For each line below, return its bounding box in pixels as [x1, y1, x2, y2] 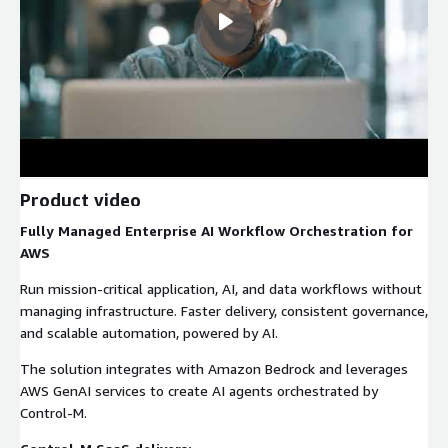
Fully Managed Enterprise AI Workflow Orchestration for [20, 221, 413, 239]
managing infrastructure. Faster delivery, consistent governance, [20, 301, 428, 319]
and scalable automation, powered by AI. [20, 323, 278, 341]
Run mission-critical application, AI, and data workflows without [20, 279, 422, 297]
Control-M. [20, 403, 87, 421]
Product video [20, 188, 141, 211]
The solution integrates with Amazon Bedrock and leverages [20, 359, 408, 377]
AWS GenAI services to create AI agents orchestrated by [20, 381, 378, 399]
